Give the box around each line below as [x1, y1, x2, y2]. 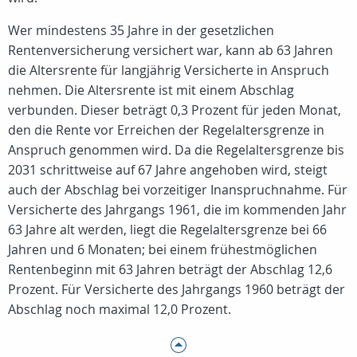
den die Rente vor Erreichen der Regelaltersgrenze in [8, 121, 324, 139]
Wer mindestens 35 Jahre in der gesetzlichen [8, 22, 274, 39]
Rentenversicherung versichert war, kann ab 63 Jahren [8, 41, 333, 59]
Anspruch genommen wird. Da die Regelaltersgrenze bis [8, 141, 344, 159]
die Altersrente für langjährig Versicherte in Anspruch [8, 61, 329, 79]
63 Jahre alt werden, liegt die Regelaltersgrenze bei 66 [8, 221, 327, 238]
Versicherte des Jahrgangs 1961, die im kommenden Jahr [8, 201, 347, 218]
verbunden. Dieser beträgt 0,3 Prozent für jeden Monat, [8, 101, 341, 119]
